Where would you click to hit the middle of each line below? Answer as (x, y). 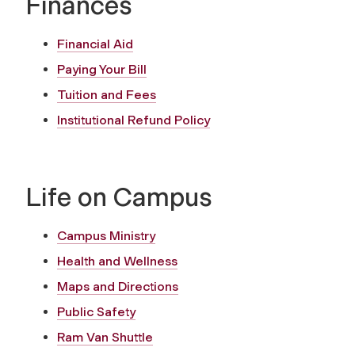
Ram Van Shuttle (105, 337)
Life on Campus (119, 197)
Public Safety (96, 311)
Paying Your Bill (102, 69)
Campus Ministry (106, 235)
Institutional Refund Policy (134, 120)
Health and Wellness (117, 261)
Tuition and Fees (107, 94)
